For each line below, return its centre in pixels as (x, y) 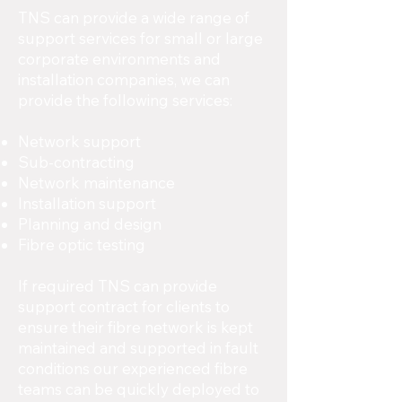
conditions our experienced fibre (133, 368)
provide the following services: (125, 100)
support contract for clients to (124, 306)
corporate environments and (119, 59)
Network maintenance (96, 183)
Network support (79, 141)
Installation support (87, 203)
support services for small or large (140, 38)
